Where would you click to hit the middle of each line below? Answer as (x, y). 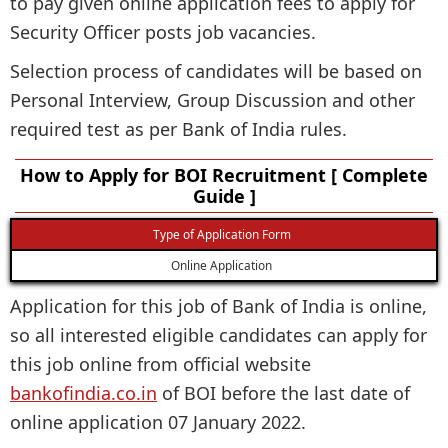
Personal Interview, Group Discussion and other (212, 99)
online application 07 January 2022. (158, 421)
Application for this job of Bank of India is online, (218, 305)
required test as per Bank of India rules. (178, 128)
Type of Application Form (221, 233)
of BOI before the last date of (283, 392)
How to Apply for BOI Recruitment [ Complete (224, 174)
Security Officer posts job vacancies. (163, 31)
